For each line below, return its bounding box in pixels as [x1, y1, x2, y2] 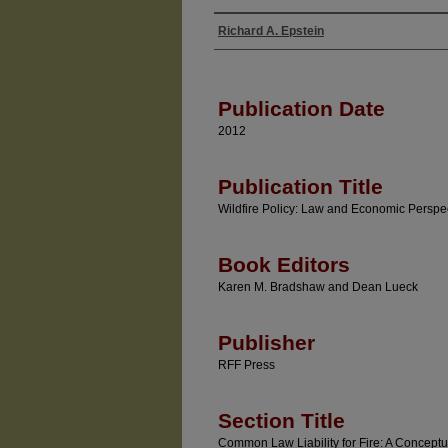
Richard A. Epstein [218, 24, 324, 38]
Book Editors [218, 253, 350, 276]
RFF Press [218, 358, 275, 372]
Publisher [218, 331, 315, 354]
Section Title [218, 409, 345, 432]
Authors [214, 37, 282, 65]
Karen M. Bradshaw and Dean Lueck [218, 280, 418, 294]
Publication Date [218, 97, 385, 120]
